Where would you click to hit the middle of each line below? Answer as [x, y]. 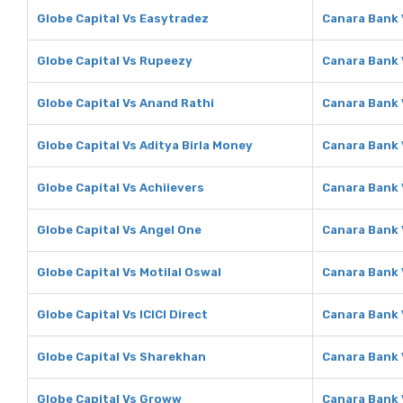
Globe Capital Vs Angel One [119, 230]
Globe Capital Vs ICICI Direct [122, 314]
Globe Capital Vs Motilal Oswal [129, 272]
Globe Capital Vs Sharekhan [121, 357]
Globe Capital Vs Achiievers [121, 188]
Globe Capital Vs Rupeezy [115, 61]
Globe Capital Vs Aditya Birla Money [145, 145]
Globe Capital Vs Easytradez [123, 18]
